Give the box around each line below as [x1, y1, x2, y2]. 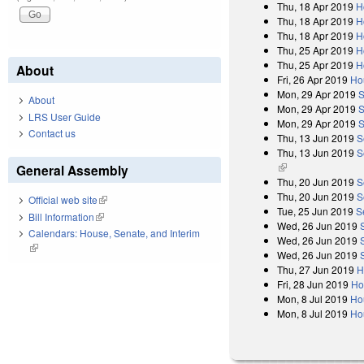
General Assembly [16, 161, 128, 180]
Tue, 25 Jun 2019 [277, 203, 354, 218]
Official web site [28, 193, 97, 207]
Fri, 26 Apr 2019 [277, 71, 349, 86]
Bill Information [28, 209, 94, 223]
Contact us [28, 126, 76, 141]
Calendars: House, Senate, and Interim [28, 226, 200, 240]
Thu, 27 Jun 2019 [277, 262, 355, 276]
